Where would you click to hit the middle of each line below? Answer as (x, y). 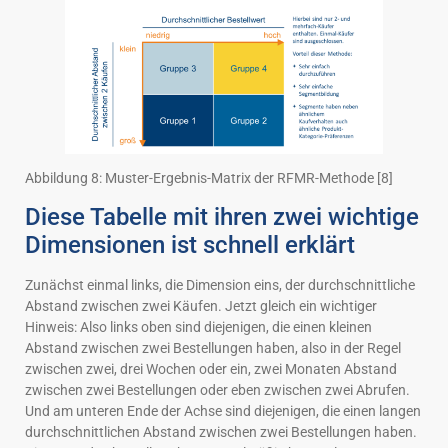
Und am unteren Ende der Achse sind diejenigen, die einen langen (223, 411)
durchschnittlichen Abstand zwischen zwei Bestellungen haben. (221, 432)
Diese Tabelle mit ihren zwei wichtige (222, 217)
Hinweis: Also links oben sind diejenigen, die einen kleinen (198, 327)
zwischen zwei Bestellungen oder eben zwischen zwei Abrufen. (217, 390)
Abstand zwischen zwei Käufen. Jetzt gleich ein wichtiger (201, 306)
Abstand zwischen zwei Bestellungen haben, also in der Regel (213, 348)
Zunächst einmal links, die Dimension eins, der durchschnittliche (220, 285)
